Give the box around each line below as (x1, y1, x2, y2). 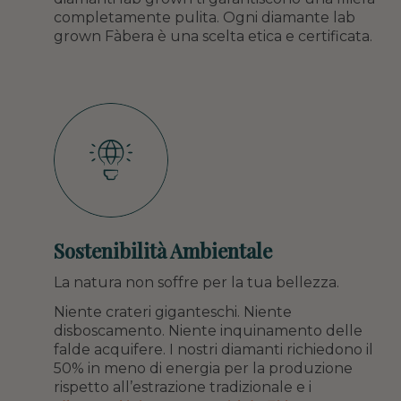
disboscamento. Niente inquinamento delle (54, 322, 363, 340)
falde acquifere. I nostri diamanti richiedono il (54, 341, 373, 359)
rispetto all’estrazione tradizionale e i (54, 379, 311, 397)
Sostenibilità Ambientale (54, 237, 272, 265)
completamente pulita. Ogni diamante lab (54, 9, 355, 27)
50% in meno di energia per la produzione (54, 360, 353, 378)
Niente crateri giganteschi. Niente (54, 303, 292, 321)
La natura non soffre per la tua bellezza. (54, 274, 339, 292)
